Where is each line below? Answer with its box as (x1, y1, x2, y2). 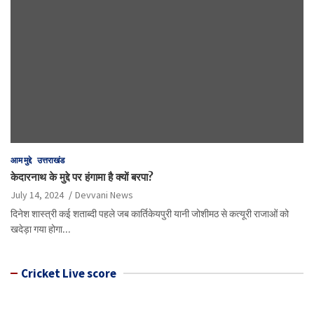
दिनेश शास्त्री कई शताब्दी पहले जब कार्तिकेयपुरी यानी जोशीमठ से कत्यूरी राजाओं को (11, 207, 289, 220)
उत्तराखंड (37, 154, 64, 165)
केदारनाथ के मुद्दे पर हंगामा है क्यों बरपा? (11, 170, 153, 184)
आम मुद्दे (11, 154, 32, 165)
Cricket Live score (21, 265, 116, 281)
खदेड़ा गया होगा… (11, 222, 71, 235)
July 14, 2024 (11, 188, 64, 201)
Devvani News (75, 188, 133, 201)
